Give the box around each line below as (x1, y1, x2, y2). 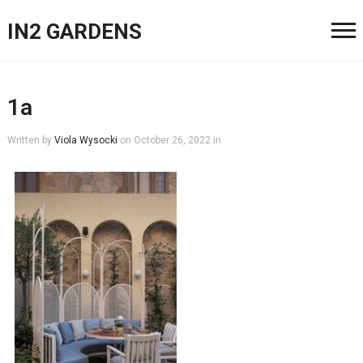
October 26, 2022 (133, 135, 211, 146)
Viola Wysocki (53, 135, 117, 146)
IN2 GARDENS (6, 19, 142, 44)
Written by (6, 135, 54, 146)
